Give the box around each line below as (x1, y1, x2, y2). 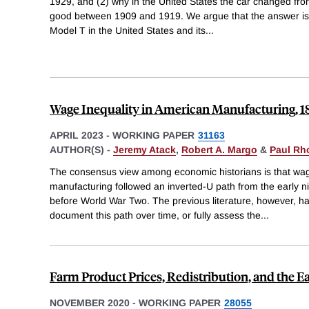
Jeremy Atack (113, 144, 176, 156)
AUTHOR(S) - (50, 144, 113, 156)
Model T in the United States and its (50, 25, 206, 37)
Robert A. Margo (181, 144, 257, 156)
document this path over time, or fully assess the (50, 209, 261, 221)
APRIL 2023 (50, 130, 103, 141)
